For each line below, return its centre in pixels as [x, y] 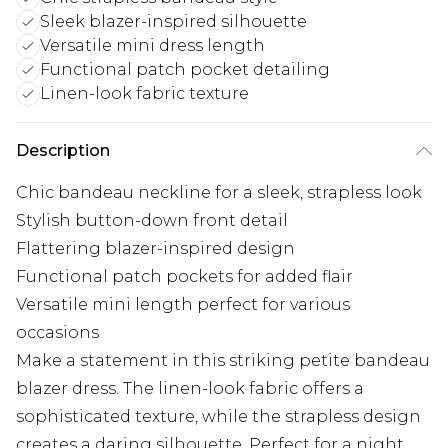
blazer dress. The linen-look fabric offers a [190, 389]
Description [63, 151]
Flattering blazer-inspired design [155, 249]
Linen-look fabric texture [144, 94]
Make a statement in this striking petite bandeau [223, 361]
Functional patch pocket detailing [185, 70]
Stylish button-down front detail [152, 221]
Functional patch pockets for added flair [184, 277]
